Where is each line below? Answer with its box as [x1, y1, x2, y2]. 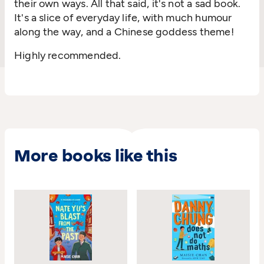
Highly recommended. [14, 49, 121, 62]
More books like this [14, 146, 177, 166]
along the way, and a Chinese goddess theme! [14, 25, 236, 39]
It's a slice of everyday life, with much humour [14, 11, 232, 25]
